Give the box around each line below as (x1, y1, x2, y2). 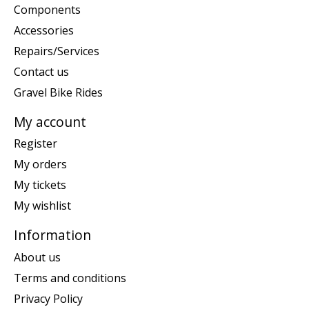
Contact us (14, 63, 69, 79)
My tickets (14, 177, 66, 193)
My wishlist (14, 198, 71, 214)
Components (14, 1, 81, 17)
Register (14, 136, 57, 152)
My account (14, 112, 86, 131)
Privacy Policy (14, 290, 83, 306)
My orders (14, 157, 67, 172)
